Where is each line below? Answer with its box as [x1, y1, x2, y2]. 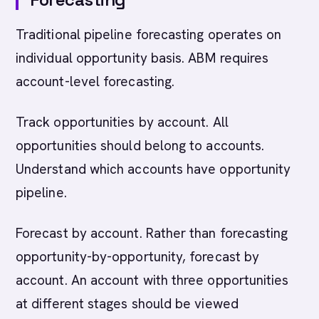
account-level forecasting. [16, 73, 175, 90]
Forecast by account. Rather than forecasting [16, 224, 288, 242]
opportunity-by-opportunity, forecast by [16, 248, 260, 266]
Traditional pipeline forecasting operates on [16, 26, 282, 43]
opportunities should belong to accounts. [16, 137, 265, 155]
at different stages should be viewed [16, 295, 239, 313]
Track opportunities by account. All [16, 113, 229, 131]
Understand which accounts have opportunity [16, 160, 291, 178]
